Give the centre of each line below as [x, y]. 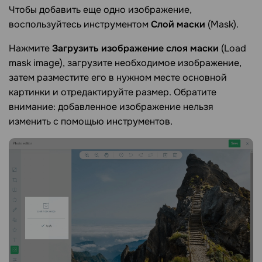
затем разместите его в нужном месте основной [118, 78]
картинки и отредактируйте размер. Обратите [113, 92]
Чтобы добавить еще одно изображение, [100, 10]
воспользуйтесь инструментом [80, 25]
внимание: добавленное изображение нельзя [111, 107]
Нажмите [30, 49]
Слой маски [178, 25]
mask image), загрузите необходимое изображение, [125, 63]
